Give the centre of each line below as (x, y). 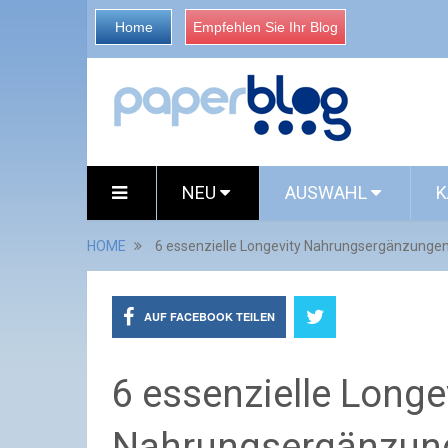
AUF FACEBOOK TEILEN (209, 316)
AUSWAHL (328, 192)
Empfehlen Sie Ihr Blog (265, 27)
